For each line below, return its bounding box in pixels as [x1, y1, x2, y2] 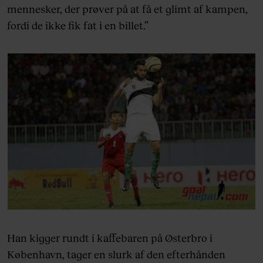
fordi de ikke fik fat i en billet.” [7, 18, 149, 32]
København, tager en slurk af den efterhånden [7, 247, 225, 261]
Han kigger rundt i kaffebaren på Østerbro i [7, 231, 213, 244]
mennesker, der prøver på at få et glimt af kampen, [7, 2, 248, 15]
